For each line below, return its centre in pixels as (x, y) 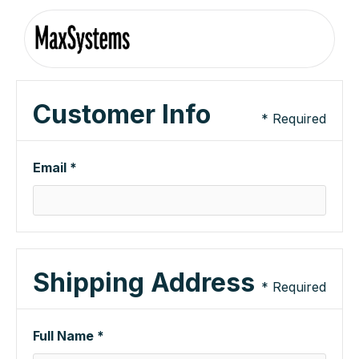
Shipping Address (144, 282)
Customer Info (122, 114)
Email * (55, 167)
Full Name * (69, 336)
